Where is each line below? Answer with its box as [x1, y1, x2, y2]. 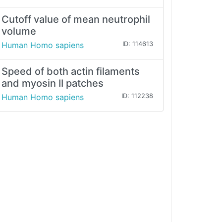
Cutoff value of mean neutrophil [1, 13, 150, 26]
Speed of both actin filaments [1, 65, 140, 78]
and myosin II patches [1, 77, 104, 90]
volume [1, 25, 36, 38]
